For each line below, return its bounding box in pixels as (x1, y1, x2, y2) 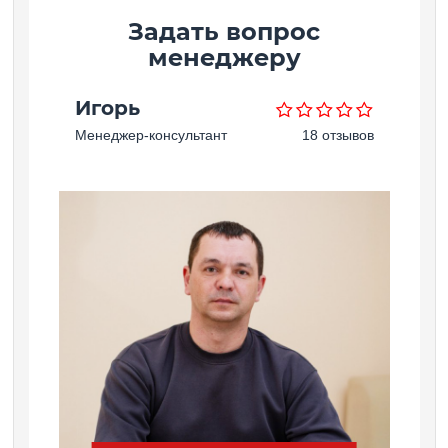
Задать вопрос (128, 17, 320, 47)
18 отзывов (301, 127, 374, 144)
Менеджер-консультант (74, 127, 227, 144)
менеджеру (147, 43, 301, 73)
